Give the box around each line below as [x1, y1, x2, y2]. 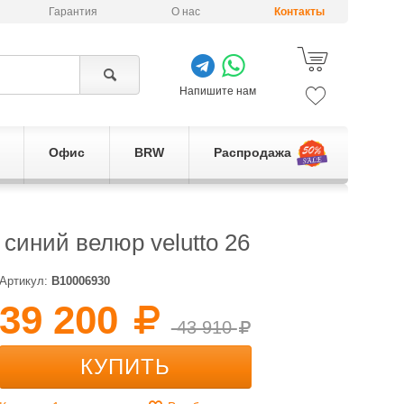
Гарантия [49, 5, 98, 18]
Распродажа [213, 145, 291, 160]
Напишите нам [179, 84, 256, 97]
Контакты [273, 5, 325, 18]
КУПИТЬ [80, 354, 171, 379]
